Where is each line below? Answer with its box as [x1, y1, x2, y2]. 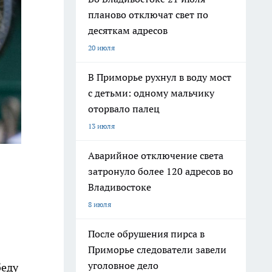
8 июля [88, 200, 111, 209]
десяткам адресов [88, 24, 168, 36]
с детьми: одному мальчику [88, 87, 214, 99]
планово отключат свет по [88, 8, 208, 21]
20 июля [88, 43, 115, 52]
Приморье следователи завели [88, 243, 226, 256]
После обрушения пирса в [88, 228, 205, 240]
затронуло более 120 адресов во [88, 165, 233, 177]
